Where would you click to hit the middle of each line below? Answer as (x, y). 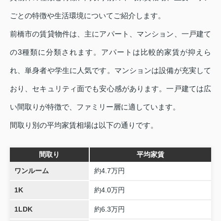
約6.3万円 (109, 209)
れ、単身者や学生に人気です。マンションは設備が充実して (110, 70)
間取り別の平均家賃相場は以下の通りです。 (84, 125)
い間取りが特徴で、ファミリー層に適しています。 (95, 107)
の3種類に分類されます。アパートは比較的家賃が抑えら (110, 52)
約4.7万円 (109, 170)
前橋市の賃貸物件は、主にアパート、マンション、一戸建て (110, 34)
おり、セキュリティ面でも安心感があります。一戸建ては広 (110, 88)
